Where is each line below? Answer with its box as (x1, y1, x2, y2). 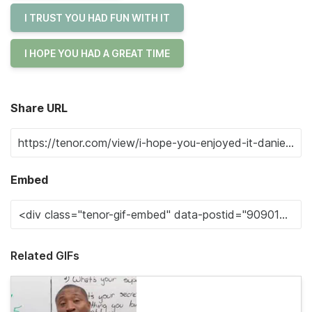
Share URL (10, 101, 68, 115)
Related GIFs (10, 249, 79, 263)
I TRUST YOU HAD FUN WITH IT (24, 12, 170, 24)
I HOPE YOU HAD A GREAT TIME (24, 47, 170, 59)
